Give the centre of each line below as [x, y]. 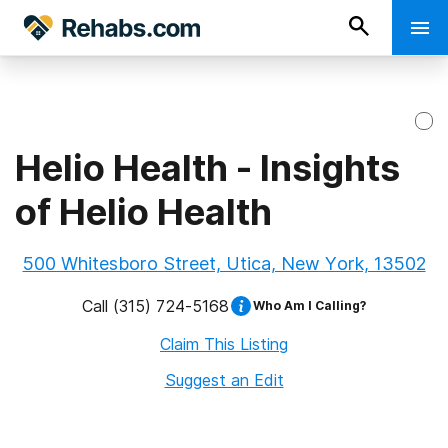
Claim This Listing [224, 344]
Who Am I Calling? [309, 305]
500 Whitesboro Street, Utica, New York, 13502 [224, 263]
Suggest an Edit [224, 380]
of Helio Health [143, 212]
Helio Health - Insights [207, 168]
